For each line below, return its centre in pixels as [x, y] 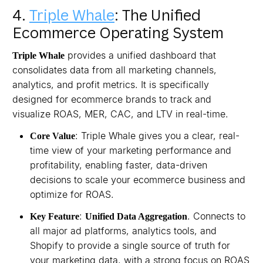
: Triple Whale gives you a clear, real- [157, 136]
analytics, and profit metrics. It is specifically [111, 85]
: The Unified [158, 15]
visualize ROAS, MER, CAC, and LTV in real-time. [120, 114]
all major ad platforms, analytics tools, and [123, 231]
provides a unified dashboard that [140, 55]
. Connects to [216, 216]
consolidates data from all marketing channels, [114, 70]
